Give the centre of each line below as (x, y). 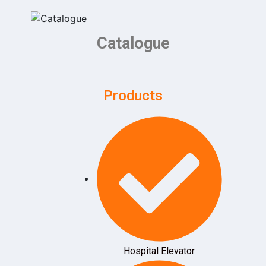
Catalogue (133, 44)
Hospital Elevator (159, 251)
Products (133, 96)
